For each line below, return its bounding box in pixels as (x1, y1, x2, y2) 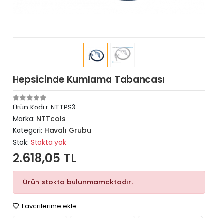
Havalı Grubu (44, 126, 91, 135)
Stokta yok (31, 137, 66, 147)
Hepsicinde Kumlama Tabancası (13, 73, 165, 86)
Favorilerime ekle (20, 201, 76, 211)
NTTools (36, 114, 66, 124)
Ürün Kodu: (13, 102, 51, 112)
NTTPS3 (51, 102, 75, 112)
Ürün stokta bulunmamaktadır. (23, 177, 133, 187)
